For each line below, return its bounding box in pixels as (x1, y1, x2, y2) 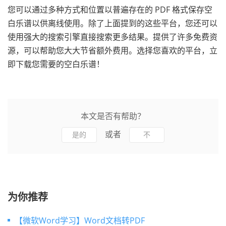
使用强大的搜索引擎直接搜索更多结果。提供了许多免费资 (8, 31, 217, 43)
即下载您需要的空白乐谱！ (8, 59, 104, 70)
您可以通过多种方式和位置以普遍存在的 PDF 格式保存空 (8, 4, 212, 16)
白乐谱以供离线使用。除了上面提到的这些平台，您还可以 (8, 18, 217, 29)
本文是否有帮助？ (81, 110, 145, 122)
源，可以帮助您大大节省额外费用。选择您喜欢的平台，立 (8, 45, 217, 56)
